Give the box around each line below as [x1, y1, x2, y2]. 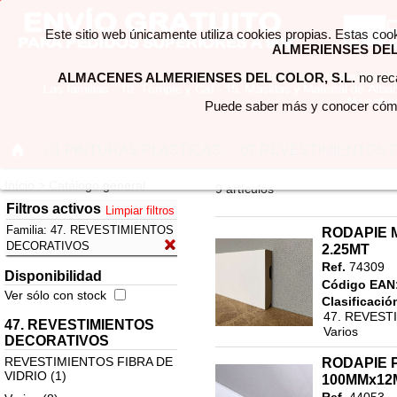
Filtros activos [5, 201, 101, 216]
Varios [323, 324, 358, 339]
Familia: [5, 223, 51, 237]
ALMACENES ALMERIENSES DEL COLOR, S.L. [57, 70, 355, 85]
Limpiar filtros [105, 204, 175, 217]
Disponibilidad [4, 269, 102, 284]
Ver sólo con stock [4, 288, 106, 302]
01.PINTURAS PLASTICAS [45, 143, 222, 158]
